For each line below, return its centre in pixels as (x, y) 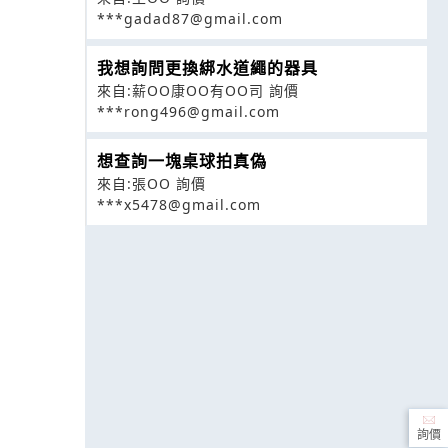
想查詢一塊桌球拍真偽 (181, 160)
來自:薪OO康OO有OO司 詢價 (197, 90)
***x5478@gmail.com (178, 204)
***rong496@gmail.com (188, 111)
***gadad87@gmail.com (189, 18)
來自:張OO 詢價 (151, 183)
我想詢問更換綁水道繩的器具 (207, 67)
